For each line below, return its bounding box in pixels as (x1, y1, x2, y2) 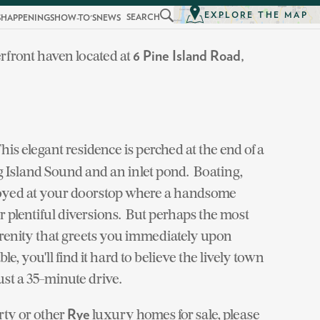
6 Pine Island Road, (133, 49, 244, 64)
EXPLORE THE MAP (204, 10, 308, 19)
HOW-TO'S (54, 14, 96, 22)
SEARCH (126, 13, 160, 21)
